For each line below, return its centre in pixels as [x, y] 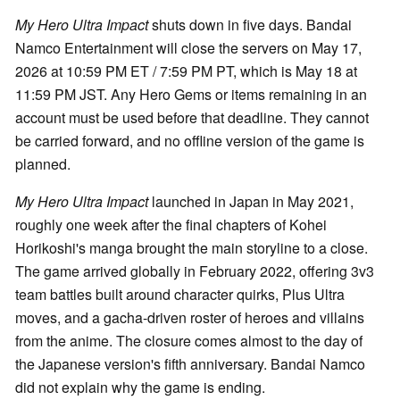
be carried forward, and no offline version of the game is [190, 141]
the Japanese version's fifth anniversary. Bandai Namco [190, 364]
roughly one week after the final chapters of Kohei [171, 225]
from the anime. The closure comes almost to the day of [189, 341]
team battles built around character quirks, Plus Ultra [180, 295]
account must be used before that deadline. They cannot [192, 118]
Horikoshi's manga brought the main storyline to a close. [192, 248]
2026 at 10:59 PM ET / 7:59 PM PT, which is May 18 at [186, 71]
